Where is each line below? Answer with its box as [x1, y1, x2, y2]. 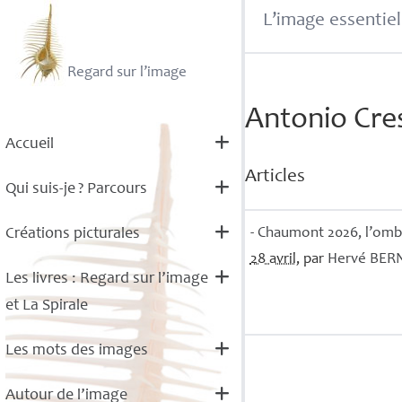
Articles [245, 167, 306, 187]
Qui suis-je [4, 181, 75, 197]
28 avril [249, 251, 296, 267]
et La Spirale [4, 298, 88, 314]
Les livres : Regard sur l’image [4, 271, 208, 287]
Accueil [4, 136, 54, 153]
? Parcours [77, 181, 147, 197]
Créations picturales [4, 226, 140, 242]
